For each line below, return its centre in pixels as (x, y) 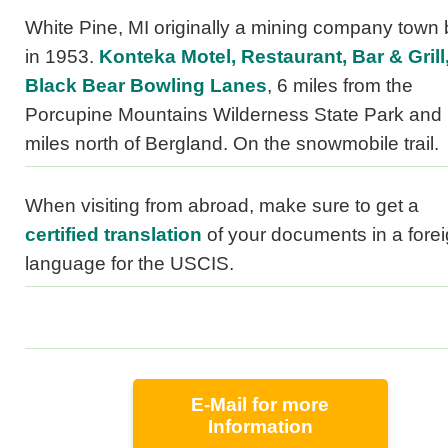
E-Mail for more (260, 405)
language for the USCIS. (129, 264)
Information (260, 427)
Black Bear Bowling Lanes (146, 86)
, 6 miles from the (340, 86)
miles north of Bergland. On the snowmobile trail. (232, 144)
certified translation (113, 235)
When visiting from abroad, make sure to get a (222, 206)
